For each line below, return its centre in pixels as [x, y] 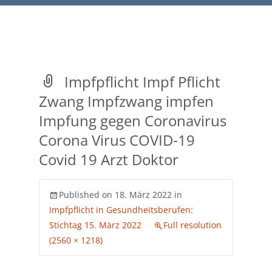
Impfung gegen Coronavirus [133, 121]
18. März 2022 [143, 195]
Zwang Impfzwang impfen [126, 101]
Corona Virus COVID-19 [117, 140]
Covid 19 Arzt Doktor [109, 159]
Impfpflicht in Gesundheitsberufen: [121, 210]
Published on [87, 195]
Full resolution [192, 225]
